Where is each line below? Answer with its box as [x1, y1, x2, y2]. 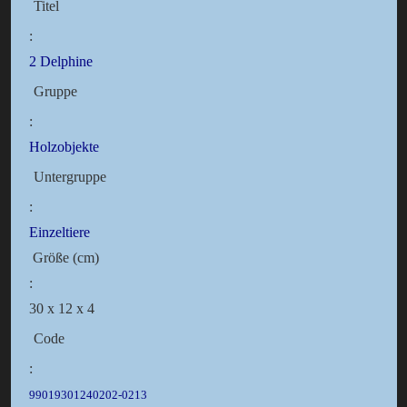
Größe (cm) [28, 250, 99, 266]
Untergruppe [33, 169, 106, 185]
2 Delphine [28, 54, 93, 70]
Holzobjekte [28, 139, 99, 155]
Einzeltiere [28, 224, 90, 241]
